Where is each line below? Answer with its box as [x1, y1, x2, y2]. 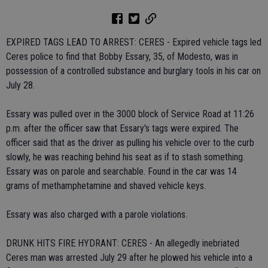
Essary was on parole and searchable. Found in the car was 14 [6, 166, 237, 177]
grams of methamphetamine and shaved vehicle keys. [6, 180, 206, 191]
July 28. [6, 80, 35, 91]
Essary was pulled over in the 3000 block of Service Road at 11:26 [6, 108, 254, 120]
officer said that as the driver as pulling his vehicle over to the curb [6, 137, 254, 148]
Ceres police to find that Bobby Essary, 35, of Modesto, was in [6, 51, 238, 62]
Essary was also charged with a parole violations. [6, 209, 187, 220]
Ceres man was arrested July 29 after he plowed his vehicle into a [6, 252, 252, 263]
